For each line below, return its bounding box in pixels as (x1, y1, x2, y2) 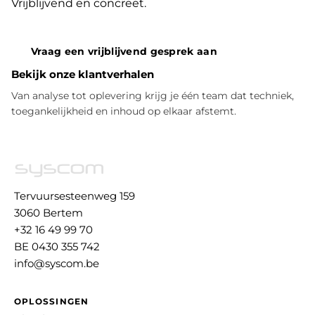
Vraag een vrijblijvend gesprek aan (31, 45, 217, 58)
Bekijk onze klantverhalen (11, 67, 154, 82)
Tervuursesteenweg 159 (14, 189, 135, 202)
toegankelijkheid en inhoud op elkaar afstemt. (11, 105, 236, 118)
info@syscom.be (14, 257, 99, 270)
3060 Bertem (14, 206, 83, 219)
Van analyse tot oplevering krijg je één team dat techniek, (11, 89, 294, 103)
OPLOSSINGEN (14, 296, 89, 307)
